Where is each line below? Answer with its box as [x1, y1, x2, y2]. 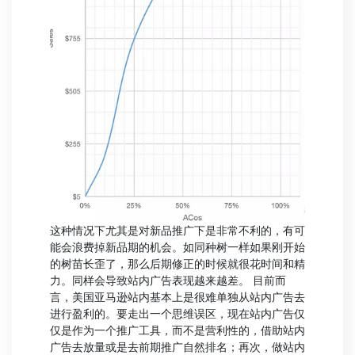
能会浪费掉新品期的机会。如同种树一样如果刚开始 [50, 239, 305, 254]
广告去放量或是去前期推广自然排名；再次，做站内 [50, 339, 305, 353]
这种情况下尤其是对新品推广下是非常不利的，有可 [50, 223, 305, 237]
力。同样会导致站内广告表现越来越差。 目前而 [50, 273, 286, 287]
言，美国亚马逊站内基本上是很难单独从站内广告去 [50, 289, 305, 303]
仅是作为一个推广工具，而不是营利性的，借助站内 [50, 323, 305, 337]
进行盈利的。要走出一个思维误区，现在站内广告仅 [50, 306, 305, 320]
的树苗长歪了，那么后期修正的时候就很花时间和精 [50, 256, 305, 270]
